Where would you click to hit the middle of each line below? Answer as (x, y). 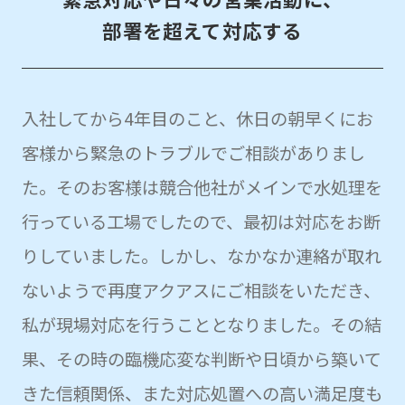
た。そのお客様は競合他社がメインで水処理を (202, 187)
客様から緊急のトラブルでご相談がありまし (193, 152)
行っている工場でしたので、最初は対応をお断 (201, 221)
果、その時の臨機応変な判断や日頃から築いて (201, 358)
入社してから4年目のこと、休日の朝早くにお (197, 118)
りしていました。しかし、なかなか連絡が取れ (201, 255)
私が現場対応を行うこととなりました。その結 (201, 324)
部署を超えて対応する (202, 30)
